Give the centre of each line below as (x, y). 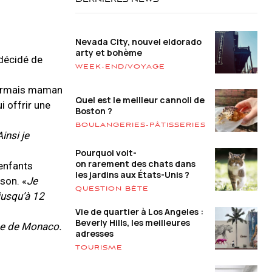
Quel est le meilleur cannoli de (140, 100)
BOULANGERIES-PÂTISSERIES (141, 125)
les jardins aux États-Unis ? (133, 175)
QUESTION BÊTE (112, 189)
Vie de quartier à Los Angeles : (139, 212)
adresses (94, 234)
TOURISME (99, 248)
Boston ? (94, 110)
